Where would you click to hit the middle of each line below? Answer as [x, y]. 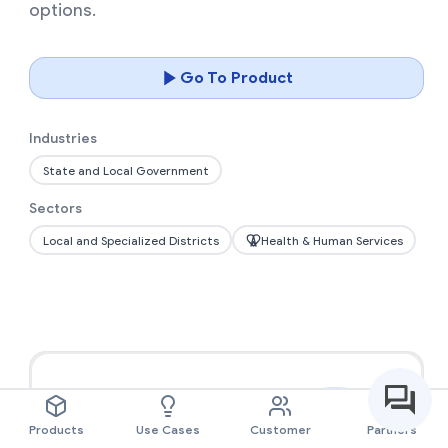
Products [56, 429]
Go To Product [236, 77]
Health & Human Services [331, 240]
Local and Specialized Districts [130, 240]
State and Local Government [125, 170]
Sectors [55, 208]
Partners [392, 429]
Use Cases [168, 429]
